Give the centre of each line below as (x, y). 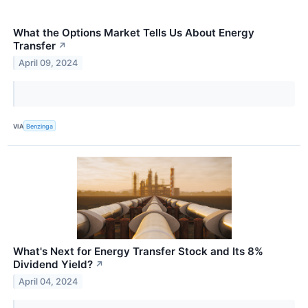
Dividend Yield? (53, 265)
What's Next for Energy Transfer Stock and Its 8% (138, 252)
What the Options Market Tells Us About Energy (134, 33)
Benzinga (40, 126)
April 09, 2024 (48, 63)
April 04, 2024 (48, 282)
